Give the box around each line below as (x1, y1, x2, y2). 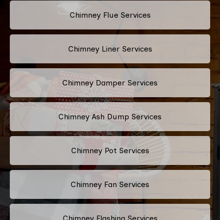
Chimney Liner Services (68, 44, 152, 54)
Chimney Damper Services (62, 78, 158, 87)
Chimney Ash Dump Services (58, 111, 162, 121)
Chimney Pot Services (71, 145, 149, 155)
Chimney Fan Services (71, 179, 149, 189)
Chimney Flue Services (69, 10, 151, 20)
